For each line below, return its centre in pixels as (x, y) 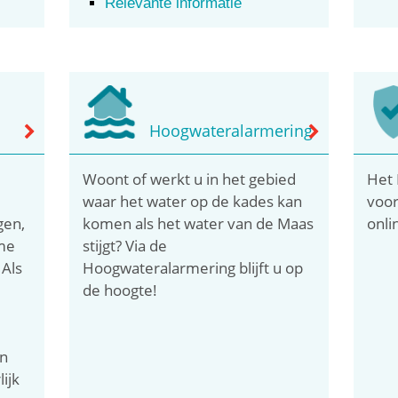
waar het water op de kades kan (193, 201)
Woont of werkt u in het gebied (190, 179)
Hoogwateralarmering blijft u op (193, 267)
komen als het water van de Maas (199, 223)
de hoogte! (120, 290)
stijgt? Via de (125, 245)
